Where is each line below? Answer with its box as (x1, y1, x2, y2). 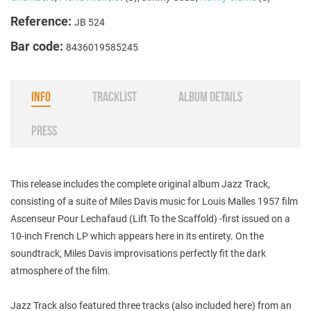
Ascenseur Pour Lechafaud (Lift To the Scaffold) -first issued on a (10, 212, 290, 224)
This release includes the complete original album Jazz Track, (10, 178, 270, 190)
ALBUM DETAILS (178, 88, 242, 104)
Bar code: (10, 38, 66, 53)
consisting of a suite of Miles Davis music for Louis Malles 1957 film (10, 195, 298, 207)
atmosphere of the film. (10, 264, 110, 276)
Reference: (10, 13, 74, 28)
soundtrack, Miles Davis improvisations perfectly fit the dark (10, 247, 266, 259)
